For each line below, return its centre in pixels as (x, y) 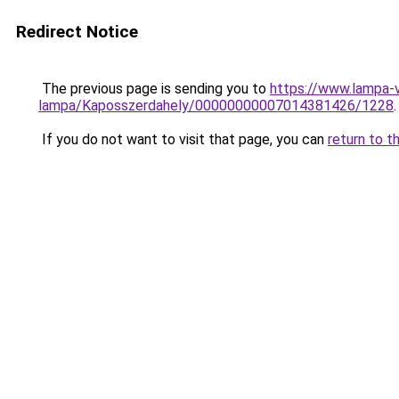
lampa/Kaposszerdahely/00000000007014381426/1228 (216, 106)
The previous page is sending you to (154, 89)
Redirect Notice (77, 32)
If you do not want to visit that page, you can (183, 139)
